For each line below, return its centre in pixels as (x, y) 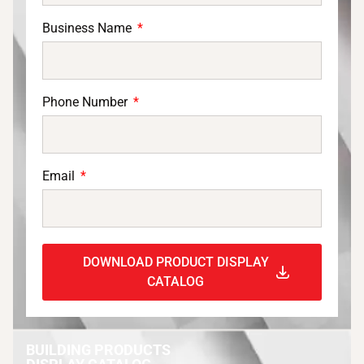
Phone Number (87, 102)
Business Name (89, 28)
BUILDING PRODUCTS (98, 349)
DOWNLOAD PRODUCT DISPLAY (175, 262)
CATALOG (175, 281)
